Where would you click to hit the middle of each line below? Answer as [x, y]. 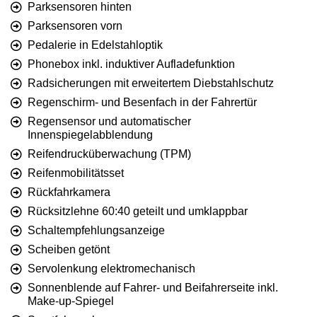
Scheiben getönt [69, 249]
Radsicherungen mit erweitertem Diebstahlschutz [151, 83]
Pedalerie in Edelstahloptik [95, 45]
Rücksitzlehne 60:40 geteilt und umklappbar [138, 211]
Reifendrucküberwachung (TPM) [109, 154]
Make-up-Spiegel [71, 301]
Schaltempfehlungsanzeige [96, 230]
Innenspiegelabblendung [90, 134]
